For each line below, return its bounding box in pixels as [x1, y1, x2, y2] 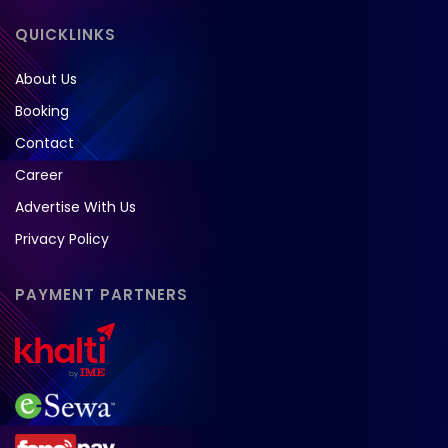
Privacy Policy [15, 228, 109, 249]
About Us [15, 68, 77, 89]
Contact [15, 132, 74, 153]
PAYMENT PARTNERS [15, 283, 188, 305]
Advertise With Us [15, 196, 136, 217]
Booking [15, 100, 69, 121]
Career [15, 164, 63, 185]
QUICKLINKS [15, 23, 116, 45]
